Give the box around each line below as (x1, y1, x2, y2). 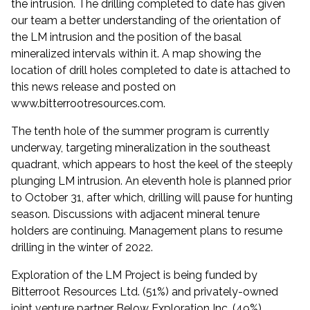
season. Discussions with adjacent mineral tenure (11, 208, 259, 221)
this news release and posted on (11, 80, 176, 94)
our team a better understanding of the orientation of (11, 14, 281, 28)
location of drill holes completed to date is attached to (11, 64, 291, 77)
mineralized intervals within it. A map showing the (11, 47, 261, 61)
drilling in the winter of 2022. (11, 241, 153, 255)
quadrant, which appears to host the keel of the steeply (11, 158, 293, 172)
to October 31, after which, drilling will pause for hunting (11, 191, 293, 205)
